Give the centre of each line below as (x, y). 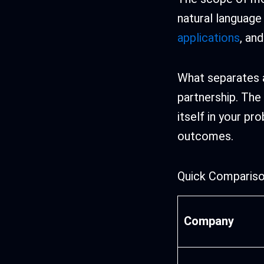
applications (209, 38)
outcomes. (206, 136)
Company (211, 221)
